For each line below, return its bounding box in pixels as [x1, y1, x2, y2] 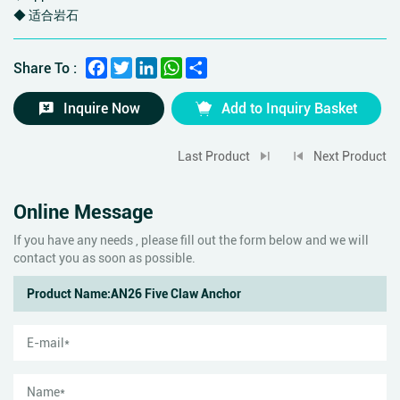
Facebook [107, 54, 162, 72]
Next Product [313, 146, 387, 164]
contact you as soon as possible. [13, 248, 196, 266]
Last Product [178, 146, 250, 164]
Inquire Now [63, 98, 140, 118]
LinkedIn [157, 54, 205, 72]
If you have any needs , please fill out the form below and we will [13, 230, 369, 248]
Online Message [13, 197, 154, 224]
